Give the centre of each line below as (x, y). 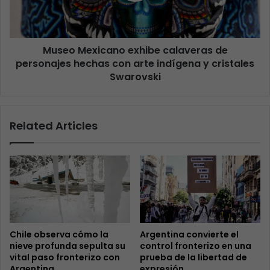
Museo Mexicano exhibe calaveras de (135, 50)
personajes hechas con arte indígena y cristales (135, 63)
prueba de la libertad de (193, 258)
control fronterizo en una (196, 246)
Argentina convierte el (189, 235)
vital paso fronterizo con (65, 258)
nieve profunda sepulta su (67, 246)
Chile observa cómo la (59, 235)
